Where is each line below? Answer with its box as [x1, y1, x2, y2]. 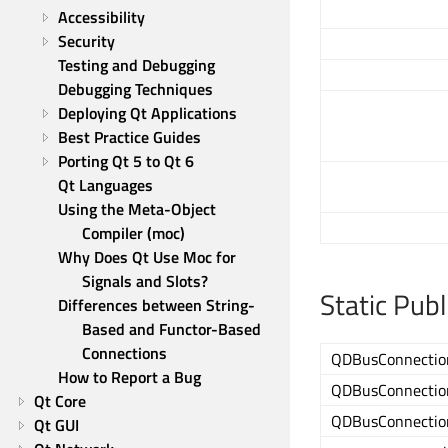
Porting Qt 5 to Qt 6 [58, 149, 194, 173]
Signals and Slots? [82, 269, 208, 293]
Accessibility [58, 5, 145, 29]
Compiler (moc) [82, 221, 185, 245]
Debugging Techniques [58, 77, 213, 101]
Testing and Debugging [58, 53, 215, 77]
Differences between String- [58, 293, 255, 317]
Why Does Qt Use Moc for [58, 245, 236, 269]
